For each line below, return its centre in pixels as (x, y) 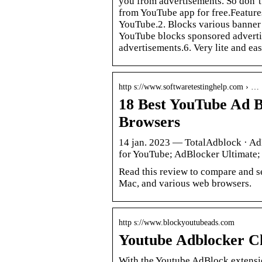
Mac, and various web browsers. (185, 183)
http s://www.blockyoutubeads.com (177, 222)
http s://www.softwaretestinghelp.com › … (189, 87)
